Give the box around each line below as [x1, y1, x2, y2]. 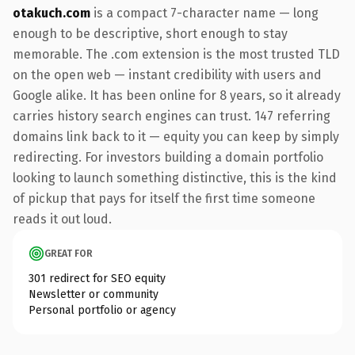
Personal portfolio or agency [29, 303, 176, 317]
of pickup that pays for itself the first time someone [13, 190, 315, 206]
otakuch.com [13, 5, 90, 21]
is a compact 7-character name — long [90, 5, 319, 21]
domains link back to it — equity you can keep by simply [13, 128, 339, 144]
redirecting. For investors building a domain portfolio [13, 149, 323, 165]
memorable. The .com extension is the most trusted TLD [13, 46, 340, 62]
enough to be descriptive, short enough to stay [13, 25, 288, 41]
